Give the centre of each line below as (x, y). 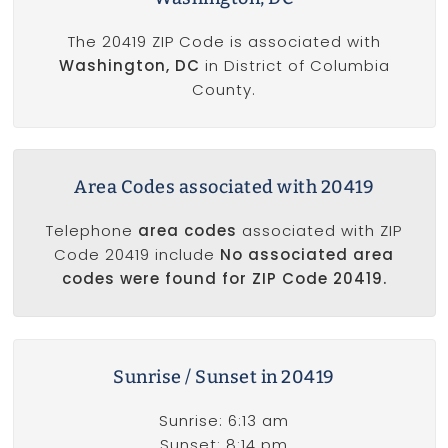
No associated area (307, 255)
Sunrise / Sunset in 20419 (224, 376)
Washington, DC (129, 66)
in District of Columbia (294, 66)
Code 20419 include (137, 255)
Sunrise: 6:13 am (224, 420)
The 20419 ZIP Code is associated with (224, 42)
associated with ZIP (319, 231)
